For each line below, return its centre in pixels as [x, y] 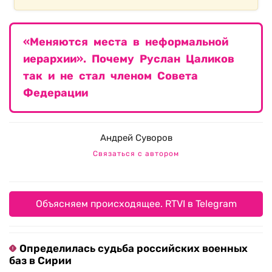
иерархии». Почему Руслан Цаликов [129, 59]
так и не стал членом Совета [110, 76]
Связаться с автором [136, 154]
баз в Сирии [40, 261]
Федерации [56, 93]
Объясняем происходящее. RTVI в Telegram [136, 204]
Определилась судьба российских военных [134, 249]
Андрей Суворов [136, 138]
